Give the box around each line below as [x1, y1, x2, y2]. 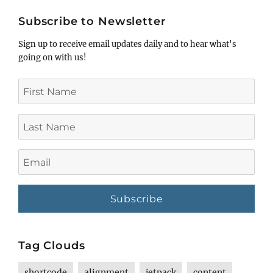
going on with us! [18, 52, 87, 63]
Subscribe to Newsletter [18, 15, 166, 29]
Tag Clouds [18, 239, 85, 253]
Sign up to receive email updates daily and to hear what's [18, 39, 236, 50]
